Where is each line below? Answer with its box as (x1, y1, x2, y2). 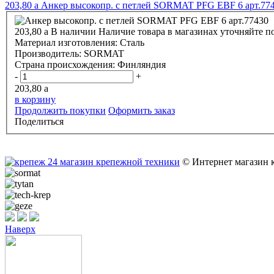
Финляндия (117, 59, 166, 70)
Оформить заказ (108, 105, 175, 116)
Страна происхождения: (15, 59, 117, 70)
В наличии (51, 26, 96, 37)
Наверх (5, 224, 35, 235)
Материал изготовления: (15, 37, 120, 48)
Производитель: (15, 48, 84, 59)
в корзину (15, 94, 56, 105)
